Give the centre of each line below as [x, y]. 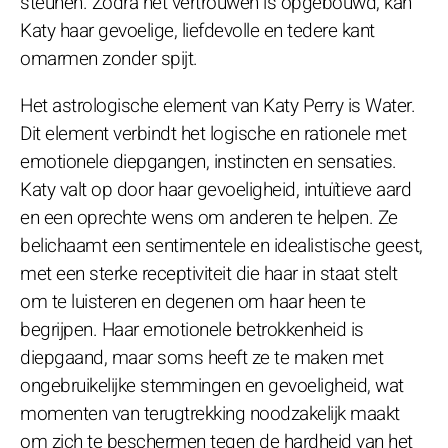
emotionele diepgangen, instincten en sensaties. [208, 161]
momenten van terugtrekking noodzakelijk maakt [210, 413]
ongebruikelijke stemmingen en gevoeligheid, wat [212, 385]
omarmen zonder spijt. [109, 58]
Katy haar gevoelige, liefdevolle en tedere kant [197, 30]
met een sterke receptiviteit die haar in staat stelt [208, 273]
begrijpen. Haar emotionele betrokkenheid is [192, 329]
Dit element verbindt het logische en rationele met [213, 133]
